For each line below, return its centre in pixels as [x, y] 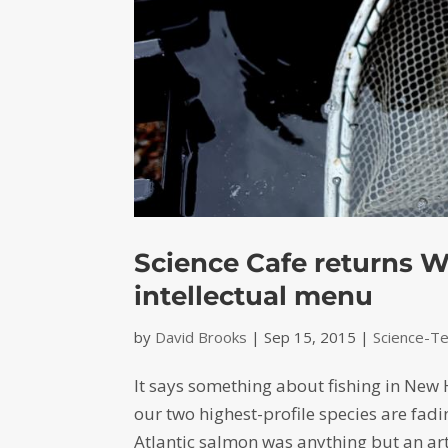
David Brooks [201, 337]
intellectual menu [254, 296]
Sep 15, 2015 [310, 337]
